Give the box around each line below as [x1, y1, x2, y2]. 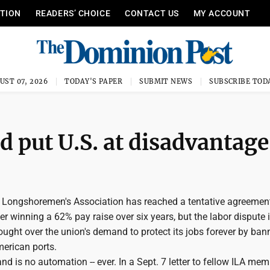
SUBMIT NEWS [139, 77, 193, 86]
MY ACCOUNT [193, 8, 251, 18]
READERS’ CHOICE [35, 8, 111, 18]
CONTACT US [125, 8, 179, 18]
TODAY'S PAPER [64, 77, 123, 86]
